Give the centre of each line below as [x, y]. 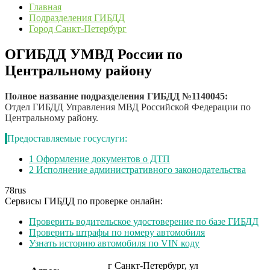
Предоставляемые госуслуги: [67, 138]
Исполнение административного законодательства [140, 169]
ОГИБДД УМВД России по [94, 54]
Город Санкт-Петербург [78, 29]
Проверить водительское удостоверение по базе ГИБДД [144, 221]
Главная [45, 7]
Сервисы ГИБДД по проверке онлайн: [84, 201]
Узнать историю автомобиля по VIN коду [114, 243]
